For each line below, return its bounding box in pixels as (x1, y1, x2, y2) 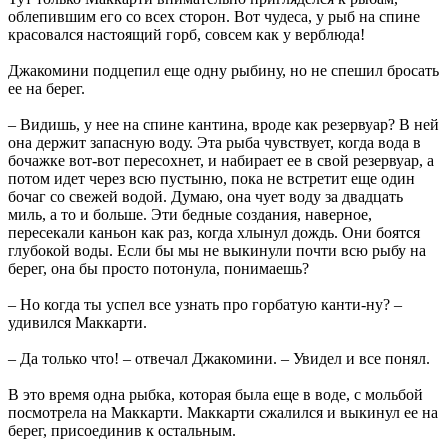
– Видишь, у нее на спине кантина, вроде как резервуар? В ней (8, 115, 439, 133)
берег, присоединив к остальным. (8, 421, 236, 439)
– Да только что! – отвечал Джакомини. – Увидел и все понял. (8, 349, 430, 367)
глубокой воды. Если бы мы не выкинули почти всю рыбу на (8, 241, 426, 259)
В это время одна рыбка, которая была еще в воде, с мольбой (8, 385, 423, 403)
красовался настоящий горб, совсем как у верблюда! (8, 25, 365, 43)
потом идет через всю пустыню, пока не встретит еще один (8, 169, 415, 187)
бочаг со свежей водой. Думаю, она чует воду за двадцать (8, 187, 403, 205)
